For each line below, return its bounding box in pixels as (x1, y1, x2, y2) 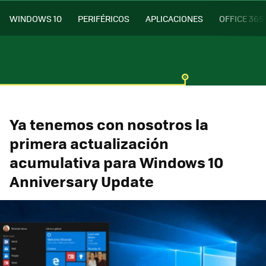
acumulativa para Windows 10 (9, 151, 223, 173)
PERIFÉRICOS (78, 12, 129, 24)
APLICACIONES (145, 12, 203, 24)
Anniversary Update (9, 170, 154, 192)
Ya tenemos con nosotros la (9, 113, 208, 135)
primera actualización (9, 132, 169, 154)
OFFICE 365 (219, 12, 264, 24)
